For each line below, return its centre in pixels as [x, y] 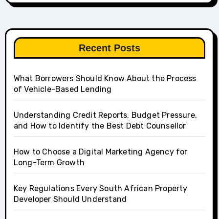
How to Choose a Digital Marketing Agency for [100, 152]
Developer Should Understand [70, 199]
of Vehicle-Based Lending [63, 89]
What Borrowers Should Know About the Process [105, 79]
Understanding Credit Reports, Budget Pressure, [105, 115]
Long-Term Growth [49, 163]
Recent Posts [109, 48]
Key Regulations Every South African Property [100, 189]
